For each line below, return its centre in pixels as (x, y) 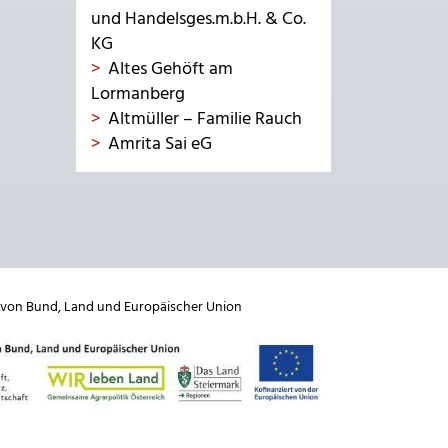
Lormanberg (138, 94)
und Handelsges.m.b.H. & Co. (198, 19)
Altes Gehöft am (170, 69)
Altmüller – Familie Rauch (205, 119)
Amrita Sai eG (160, 144)
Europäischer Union (183, 307)
